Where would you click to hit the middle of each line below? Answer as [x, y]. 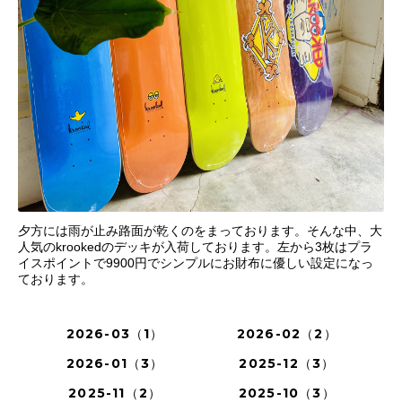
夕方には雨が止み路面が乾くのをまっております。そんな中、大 [200, 231]
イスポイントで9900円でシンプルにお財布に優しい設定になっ [196, 263]
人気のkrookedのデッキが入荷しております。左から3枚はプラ [195, 247]
